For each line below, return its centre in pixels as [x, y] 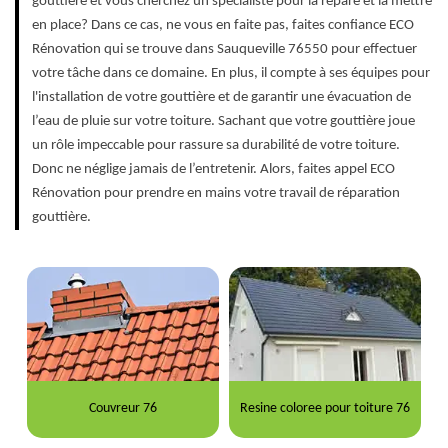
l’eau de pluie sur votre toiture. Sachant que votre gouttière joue [223, 121]
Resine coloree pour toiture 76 [325, 409]
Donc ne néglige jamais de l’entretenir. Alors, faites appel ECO [213, 169]
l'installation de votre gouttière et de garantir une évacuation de [221, 97]
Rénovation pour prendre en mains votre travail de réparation [216, 193]
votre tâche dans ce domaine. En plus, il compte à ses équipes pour [231, 73]
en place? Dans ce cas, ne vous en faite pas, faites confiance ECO [223, 25]
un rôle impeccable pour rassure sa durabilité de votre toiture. [216, 145]
